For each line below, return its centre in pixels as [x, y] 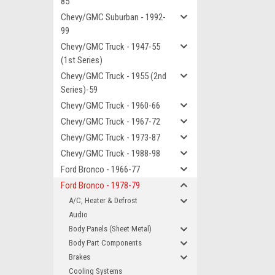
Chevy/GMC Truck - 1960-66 [110, 106]
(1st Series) [82, 60]
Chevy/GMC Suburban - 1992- [113, 17]
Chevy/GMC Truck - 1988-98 [110, 153]
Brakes [79, 257]
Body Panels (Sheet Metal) [110, 229]
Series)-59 [79, 90]
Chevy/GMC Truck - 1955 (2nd [114, 76]
